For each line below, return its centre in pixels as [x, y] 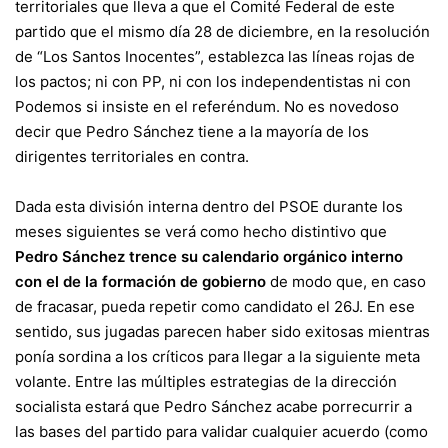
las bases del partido [88, 432]
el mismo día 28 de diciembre [205, 32]
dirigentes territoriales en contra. [132, 157]
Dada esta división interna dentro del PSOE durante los [209, 207]
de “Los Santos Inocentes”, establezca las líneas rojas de [215, 57]
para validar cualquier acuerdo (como [295, 432]
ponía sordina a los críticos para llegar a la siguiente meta [217, 357]
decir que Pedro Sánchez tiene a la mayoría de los [192, 132]
